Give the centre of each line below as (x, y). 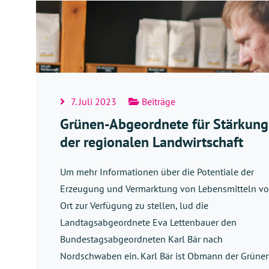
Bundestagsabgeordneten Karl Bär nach (141, 239)
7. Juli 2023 (94, 101)
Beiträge (157, 101)
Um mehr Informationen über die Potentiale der (157, 171)
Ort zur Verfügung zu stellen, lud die (134, 205)
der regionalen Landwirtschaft (153, 142)
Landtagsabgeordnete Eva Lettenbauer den (148, 222)
